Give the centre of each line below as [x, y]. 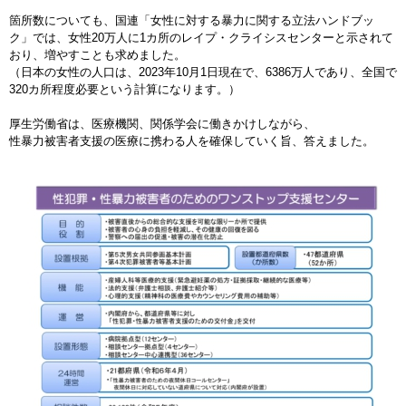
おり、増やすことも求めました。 [97, 54]
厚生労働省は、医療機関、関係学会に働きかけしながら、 [162, 123]
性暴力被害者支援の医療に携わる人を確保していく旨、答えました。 [192, 140]
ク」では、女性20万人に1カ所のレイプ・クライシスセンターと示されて [201, 37]
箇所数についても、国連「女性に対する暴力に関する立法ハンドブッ [192, 20]
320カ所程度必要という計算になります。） [125, 89]
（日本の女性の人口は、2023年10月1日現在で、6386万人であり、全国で [203, 72]
